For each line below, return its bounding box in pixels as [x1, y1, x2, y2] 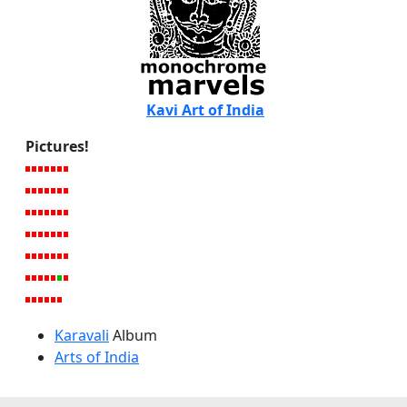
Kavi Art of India [146, 99, 264, 120]
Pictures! [25, 135, 89, 156]
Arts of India [55, 346, 139, 367]
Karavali [55, 324, 109, 345]
